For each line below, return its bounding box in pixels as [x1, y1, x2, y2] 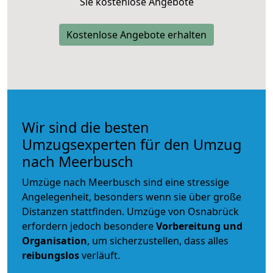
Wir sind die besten [22, 117, 149, 137]
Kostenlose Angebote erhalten [66, 27, 207, 41]
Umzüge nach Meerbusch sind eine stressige [22, 175, 229, 189]
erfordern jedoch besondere [22, 219, 156, 233]
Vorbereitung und [156, 219, 243, 233]
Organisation [22, 233, 87, 247]
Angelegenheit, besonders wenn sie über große [22, 190, 241, 204]
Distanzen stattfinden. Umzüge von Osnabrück [22, 204, 239, 218]
